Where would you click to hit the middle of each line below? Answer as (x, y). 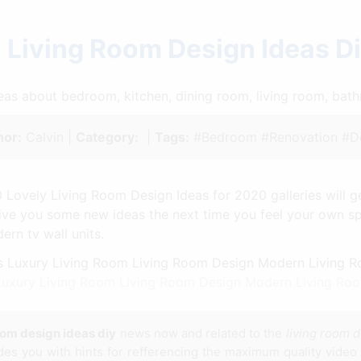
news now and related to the (201, 333)
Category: (107, 137)
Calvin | (48, 137)
